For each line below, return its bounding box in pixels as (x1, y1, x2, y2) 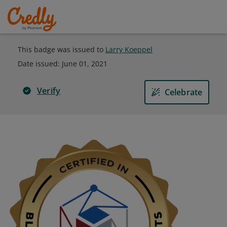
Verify (37, 85, 61, 96)
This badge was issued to (18, 45, 105, 54)
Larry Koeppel (105, 45, 153, 54)
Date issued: (18, 59, 62, 68)
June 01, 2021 (62, 59, 107, 68)
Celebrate (164, 87, 203, 98)
